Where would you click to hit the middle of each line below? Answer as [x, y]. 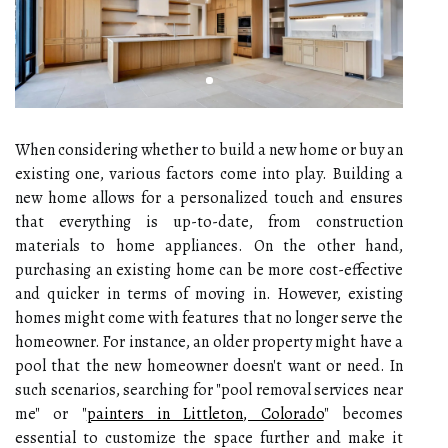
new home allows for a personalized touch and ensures [209, 197]
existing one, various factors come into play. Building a [209, 173]
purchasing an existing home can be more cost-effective [209, 269]
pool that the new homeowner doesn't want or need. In [209, 365]
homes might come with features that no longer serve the [209, 317]
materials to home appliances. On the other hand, [209, 245]
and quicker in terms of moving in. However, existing [209, 293]
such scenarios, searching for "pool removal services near [209, 389]
